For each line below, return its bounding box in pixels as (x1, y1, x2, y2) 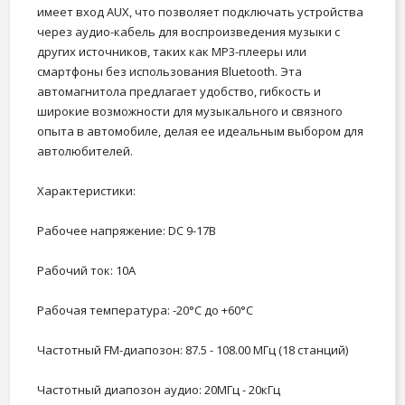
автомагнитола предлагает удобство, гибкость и (37, 82, 321, 99)
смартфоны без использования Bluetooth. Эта (37, 62, 302, 80)
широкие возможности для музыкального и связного (37, 102, 343, 119)
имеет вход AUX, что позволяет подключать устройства (37, 3, 363, 20)
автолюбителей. (37, 142, 133, 159)
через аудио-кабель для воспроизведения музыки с (37, 23, 340, 40)
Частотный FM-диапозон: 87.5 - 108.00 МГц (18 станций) (37, 341, 348, 358)
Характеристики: (37, 182, 136, 199)
